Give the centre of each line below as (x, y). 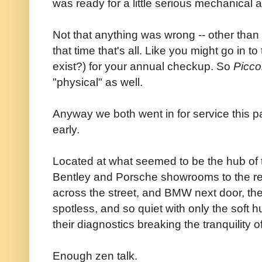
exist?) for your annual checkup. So (143, 66)
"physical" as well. (98, 82)
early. (66, 129)
